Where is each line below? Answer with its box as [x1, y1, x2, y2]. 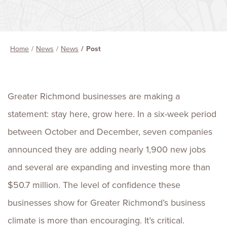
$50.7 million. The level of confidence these [8, 178, 180, 192]
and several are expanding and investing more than [8, 161, 210, 174]
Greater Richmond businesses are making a [8, 90, 180, 103]
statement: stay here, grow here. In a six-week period [8, 107, 216, 121]
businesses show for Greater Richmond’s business [8, 196, 205, 209]
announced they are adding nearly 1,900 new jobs [8, 143, 206, 156]
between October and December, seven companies [8, 125, 212, 138]
